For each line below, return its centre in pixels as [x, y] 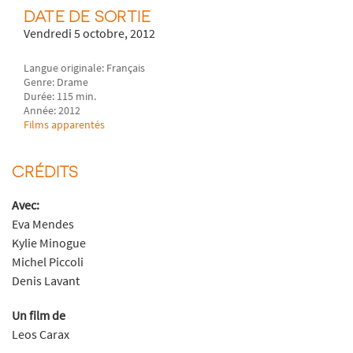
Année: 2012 [52, 110]
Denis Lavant [46, 280]
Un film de [39, 315]
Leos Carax [41, 334]
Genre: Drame [56, 82]
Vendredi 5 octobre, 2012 [90, 33]
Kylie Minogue [49, 242]
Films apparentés [65, 124]
